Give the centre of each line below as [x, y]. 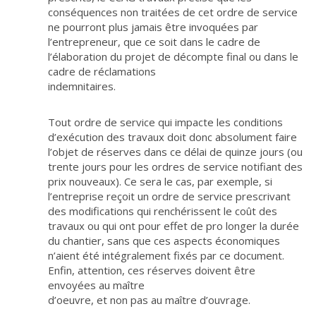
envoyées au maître [96, 285]
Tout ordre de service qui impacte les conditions [165, 122]
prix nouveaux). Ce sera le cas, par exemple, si [160, 182]
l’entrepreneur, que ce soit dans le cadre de [154, 42]
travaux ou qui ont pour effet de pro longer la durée [174, 226]
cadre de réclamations [102, 72]
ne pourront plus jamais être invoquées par [153, 27]
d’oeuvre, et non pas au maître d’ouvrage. [149, 300]
